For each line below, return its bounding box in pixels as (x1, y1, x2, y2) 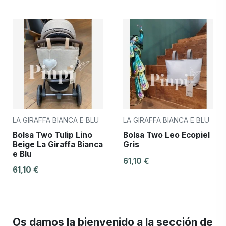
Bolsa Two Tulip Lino (13, 130, 92, 140)
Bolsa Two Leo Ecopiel (123, 130, 210, 140)
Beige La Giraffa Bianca (13, 139, 103, 149)
